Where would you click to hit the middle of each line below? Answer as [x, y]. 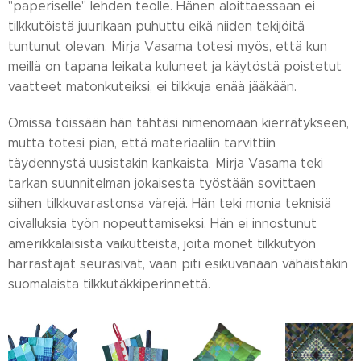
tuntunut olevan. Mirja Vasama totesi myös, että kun [168, 46]
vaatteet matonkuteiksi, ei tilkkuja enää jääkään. [154, 87]
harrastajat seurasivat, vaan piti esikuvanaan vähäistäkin [178, 264]
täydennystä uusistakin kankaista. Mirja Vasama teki [166, 163]
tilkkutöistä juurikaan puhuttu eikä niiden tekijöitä [156, 26]
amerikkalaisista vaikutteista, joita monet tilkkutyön [162, 244]
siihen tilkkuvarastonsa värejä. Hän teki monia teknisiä [170, 203]
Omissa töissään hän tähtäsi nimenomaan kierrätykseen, [178, 123]
